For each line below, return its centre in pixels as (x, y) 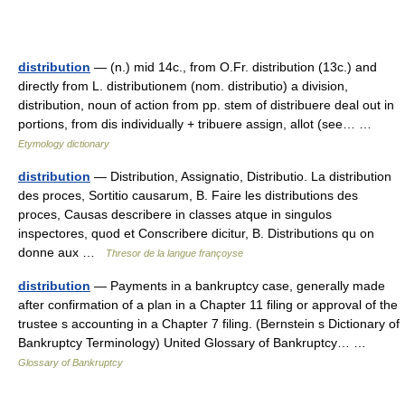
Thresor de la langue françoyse (174, 253)
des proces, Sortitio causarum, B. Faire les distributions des (188, 195)
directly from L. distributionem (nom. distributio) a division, (183, 86)
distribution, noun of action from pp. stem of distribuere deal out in (206, 105)
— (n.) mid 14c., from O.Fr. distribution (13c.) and (234, 67)
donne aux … (62, 252)
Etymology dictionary (64, 144)
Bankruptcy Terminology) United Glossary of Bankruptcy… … (196, 343)
